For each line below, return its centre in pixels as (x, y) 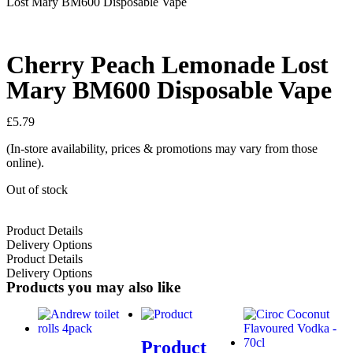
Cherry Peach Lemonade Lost (167, 65)
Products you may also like (93, 287)
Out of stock (37, 190)
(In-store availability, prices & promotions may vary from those (162, 149)
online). (25, 163)
